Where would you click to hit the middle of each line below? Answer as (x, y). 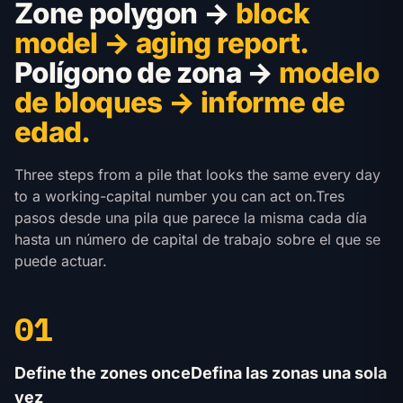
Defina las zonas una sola (289, 373)
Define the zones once (103, 373)
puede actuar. (61, 261)
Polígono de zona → (147, 73)
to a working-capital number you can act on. (165, 196)
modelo (329, 73)
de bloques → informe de (180, 103)
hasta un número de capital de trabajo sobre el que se (197, 239)
